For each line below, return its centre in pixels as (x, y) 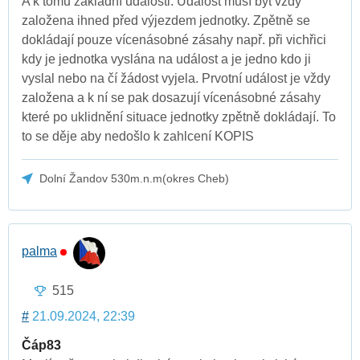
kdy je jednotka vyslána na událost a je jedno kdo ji (166, 59)
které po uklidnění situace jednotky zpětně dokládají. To (179, 117)
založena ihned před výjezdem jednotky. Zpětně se (166, 20)
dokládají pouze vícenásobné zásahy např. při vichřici (174, 39)
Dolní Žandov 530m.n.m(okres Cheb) (135, 178)
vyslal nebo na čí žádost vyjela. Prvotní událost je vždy (176, 78)
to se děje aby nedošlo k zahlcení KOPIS (138, 136)
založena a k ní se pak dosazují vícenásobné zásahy (171, 97)
